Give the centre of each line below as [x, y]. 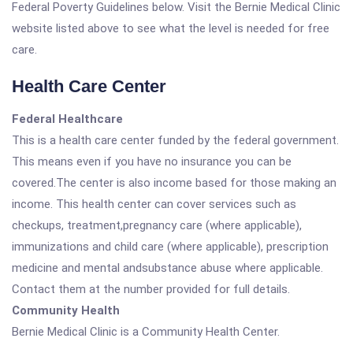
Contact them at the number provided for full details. [151, 289]
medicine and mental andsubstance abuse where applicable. [167, 268]
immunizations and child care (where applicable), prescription [170, 247]
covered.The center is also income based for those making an [174, 183]
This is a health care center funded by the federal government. [175, 140]
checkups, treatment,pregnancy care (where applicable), [157, 225]
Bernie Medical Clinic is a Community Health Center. [146, 332]
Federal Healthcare [67, 119]
